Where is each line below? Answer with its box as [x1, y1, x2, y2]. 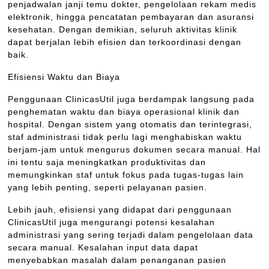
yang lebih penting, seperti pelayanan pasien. [8, 183, 208, 193]
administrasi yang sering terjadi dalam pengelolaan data [8, 230, 254, 240]
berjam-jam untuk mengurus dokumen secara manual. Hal [8, 145, 261, 155]
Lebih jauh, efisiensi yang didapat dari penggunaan [8, 205, 232, 215]
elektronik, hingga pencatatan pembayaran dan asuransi [8, 12, 255, 22]
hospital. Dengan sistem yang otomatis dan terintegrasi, [8, 119, 253, 130]
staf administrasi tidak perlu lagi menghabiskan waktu [8, 132, 243, 142]
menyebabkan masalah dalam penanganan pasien [8, 255, 227, 265]
